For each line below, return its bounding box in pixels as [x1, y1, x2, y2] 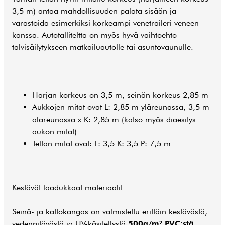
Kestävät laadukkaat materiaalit [12, 183, 123, 192]
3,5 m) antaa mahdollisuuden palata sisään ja [12, 6, 176, 16]
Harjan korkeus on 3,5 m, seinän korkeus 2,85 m [32, 90, 208, 100]
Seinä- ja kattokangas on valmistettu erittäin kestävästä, [12, 207, 207, 216]
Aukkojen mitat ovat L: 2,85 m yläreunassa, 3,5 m [32, 102, 209, 112]
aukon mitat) [32, 127, 77, 136]
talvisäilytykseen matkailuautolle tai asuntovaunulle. [12, 42, 193, 52]
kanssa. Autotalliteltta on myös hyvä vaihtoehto [12, 30, 177, 40]
